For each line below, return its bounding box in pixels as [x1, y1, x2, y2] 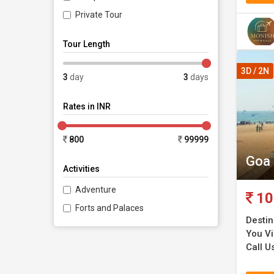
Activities [63, 164, 100, 174]
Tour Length [63, 39, 110, 50]
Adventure [75, 185, 116, 195]
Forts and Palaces [75, 203, 144, 213]
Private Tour [75, 10, 122, 20]
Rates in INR [63, 102, 111, 112]
